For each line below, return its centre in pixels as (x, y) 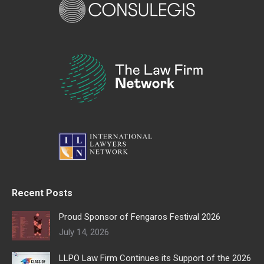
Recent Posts (42, 193)
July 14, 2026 (84, 232)
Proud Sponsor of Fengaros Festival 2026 (140, 217)
